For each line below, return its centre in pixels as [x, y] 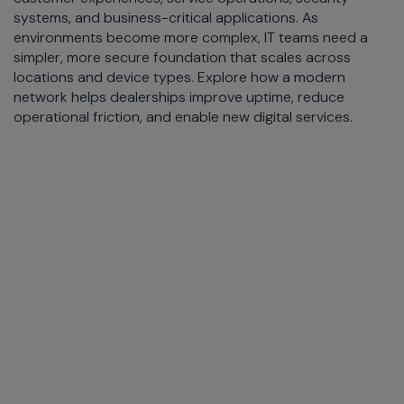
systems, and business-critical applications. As [166, 18]
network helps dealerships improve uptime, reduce [179, 97]
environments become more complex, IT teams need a [191, 37]
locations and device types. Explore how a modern [179, 77]
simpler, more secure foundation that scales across [182, 57]
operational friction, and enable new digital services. [183, 117]
